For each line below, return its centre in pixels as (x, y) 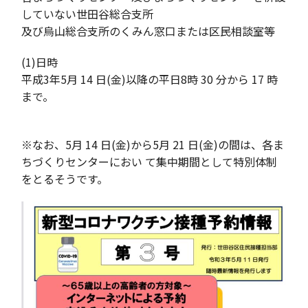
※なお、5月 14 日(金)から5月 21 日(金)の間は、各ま (153, 145)
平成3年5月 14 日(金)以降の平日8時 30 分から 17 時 (150, 79)
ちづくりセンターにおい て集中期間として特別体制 (150, 162)
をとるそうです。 (65, 179)
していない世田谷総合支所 (88, 14)
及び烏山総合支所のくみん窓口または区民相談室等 (148, 31)
